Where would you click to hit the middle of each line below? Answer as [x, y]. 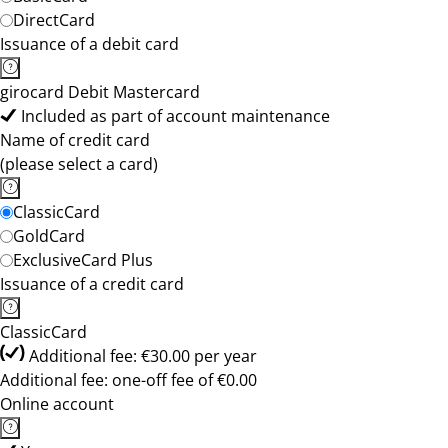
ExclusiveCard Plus [83, 260]
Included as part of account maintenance [175, 116]
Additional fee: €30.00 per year [143, 356]
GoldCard [49, 236]
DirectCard [54, 20]
